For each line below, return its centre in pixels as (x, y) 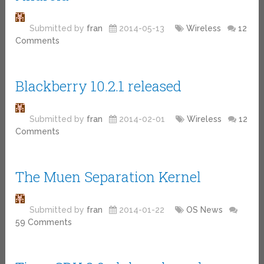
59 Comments (44, 222)
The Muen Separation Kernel (108, 176)
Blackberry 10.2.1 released (99, 86)
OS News (205, 209)
